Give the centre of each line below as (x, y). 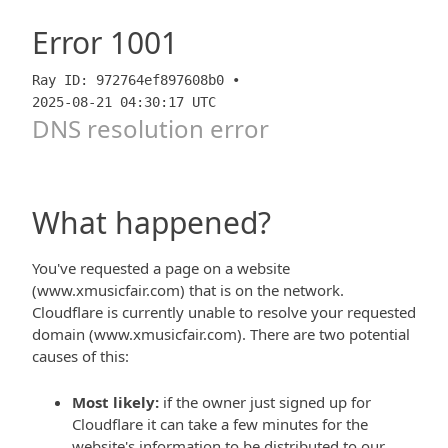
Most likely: (115, 402)
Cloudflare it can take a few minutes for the (220, 424)
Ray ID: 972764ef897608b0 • (136, 80)
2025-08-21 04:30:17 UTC (124, 102)
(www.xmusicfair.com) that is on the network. (188, 290)
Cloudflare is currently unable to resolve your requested (224, 312)
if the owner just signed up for (265, 402)
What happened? (151, 222)
